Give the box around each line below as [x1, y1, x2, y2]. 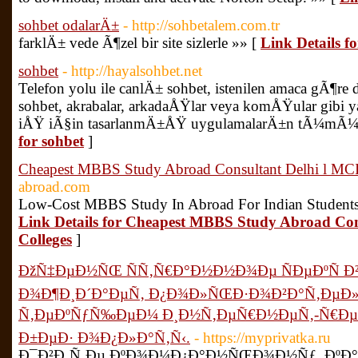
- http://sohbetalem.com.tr [123, 17, 280, 34]
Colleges [18, 231, 72, 248]
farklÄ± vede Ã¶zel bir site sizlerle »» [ [18, 34, 261, 51]
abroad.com [18, 178, 90, 195]
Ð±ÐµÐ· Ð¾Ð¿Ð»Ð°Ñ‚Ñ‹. [18, 329, 190, 346]
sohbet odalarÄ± [18, 17, 119, 34]
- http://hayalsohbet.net [62, 62, 202, 79]
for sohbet [18, 133, 84, 149]
